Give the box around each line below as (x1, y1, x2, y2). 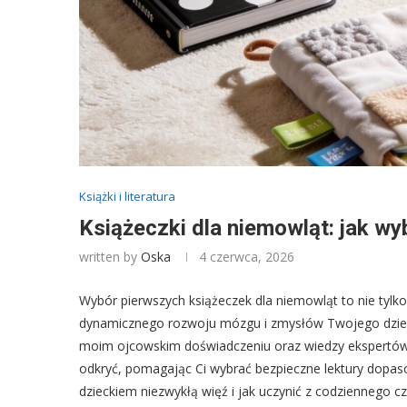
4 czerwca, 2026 (199, 247, 294, 265)
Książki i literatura (79, 187, 175, 204)
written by (79, 247, 141, 265)
